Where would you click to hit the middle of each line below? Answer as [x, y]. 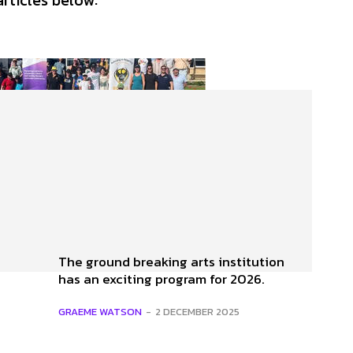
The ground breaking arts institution [171, 261]
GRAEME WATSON [100, 311]
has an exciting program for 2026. [162, 279]
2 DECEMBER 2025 [197, 311]
